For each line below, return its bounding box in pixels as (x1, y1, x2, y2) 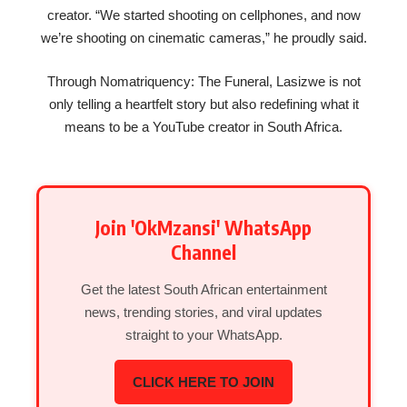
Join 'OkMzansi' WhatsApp (95, 215, 312, 241)
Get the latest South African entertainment (80, 282, 327, 298)
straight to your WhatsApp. (124, 327, 283, 343)
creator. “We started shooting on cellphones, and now (46, 7, 361, 24)
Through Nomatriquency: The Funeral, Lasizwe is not (46, 73, 361, 89)
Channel (171, 240, 236, 265)
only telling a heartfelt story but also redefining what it (48, 95, 359, 112)
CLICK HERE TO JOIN (133, 374, 274, 391)
